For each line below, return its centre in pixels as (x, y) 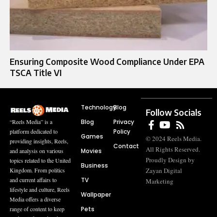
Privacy (124, 122)
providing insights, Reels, (39, 141)
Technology (98, 107)
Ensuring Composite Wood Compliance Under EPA (107, 61)
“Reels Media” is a (31, 122)
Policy (122, 131)
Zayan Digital (164, 170)
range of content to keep (37, 209)
